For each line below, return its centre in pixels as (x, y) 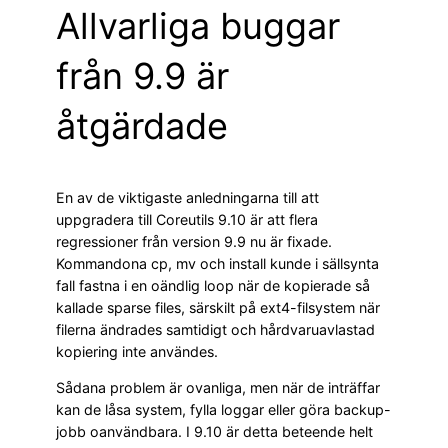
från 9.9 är (142, 76)
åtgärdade (142, 126)
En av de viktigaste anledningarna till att (187, 198)
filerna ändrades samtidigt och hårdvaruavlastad (215, 330)
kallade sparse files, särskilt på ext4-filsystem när (218, 308)
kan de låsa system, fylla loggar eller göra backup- (223, 410)
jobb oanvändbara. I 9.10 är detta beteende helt (214, 432)
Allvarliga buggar (198, 26)
